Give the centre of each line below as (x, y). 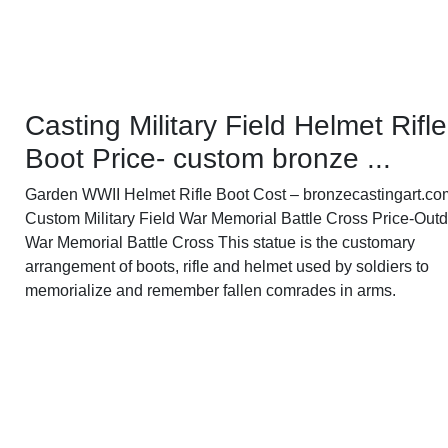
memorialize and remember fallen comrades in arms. (211, 291)
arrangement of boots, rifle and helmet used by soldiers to (227, 267)
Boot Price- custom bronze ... (208, 159)
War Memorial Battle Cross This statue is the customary (220, 243)
